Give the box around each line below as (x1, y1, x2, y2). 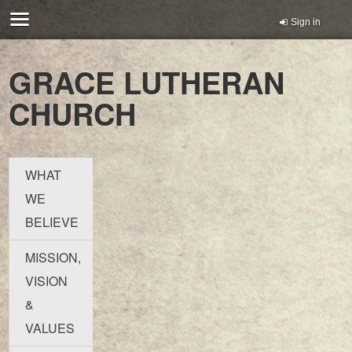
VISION (25, 271, 68, 290)
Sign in (291, 16, 321, 27)
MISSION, (25, 247, 82, 266)
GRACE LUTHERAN (9, 60, 285, 104)
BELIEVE (25, 212, 79, 231)
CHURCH (9, 91, 137, 135)
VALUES (25, 318, 75, 337)
